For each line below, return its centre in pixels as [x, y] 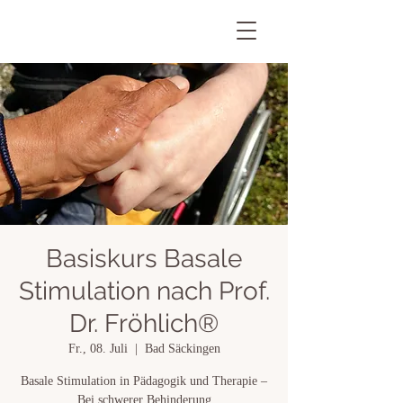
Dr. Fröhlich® [144, 323]
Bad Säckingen [182, 349]
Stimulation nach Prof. [144, 291]
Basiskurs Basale [144, 259]
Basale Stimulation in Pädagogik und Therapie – [144, 381]
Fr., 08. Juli [98, 349]
